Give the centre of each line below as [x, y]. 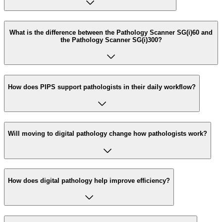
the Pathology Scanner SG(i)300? [111, 40]
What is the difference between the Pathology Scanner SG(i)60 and [111, 33]
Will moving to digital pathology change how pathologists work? [108, 134]
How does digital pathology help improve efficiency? [89, 180]
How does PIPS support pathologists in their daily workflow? [102, 87]
